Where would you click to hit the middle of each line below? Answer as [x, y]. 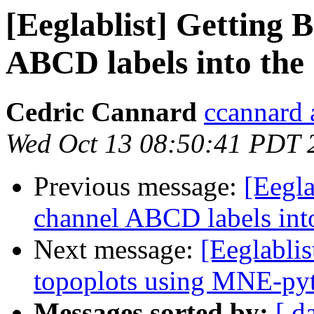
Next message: [117, 250]
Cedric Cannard [101, 112]
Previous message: [139, 186]
